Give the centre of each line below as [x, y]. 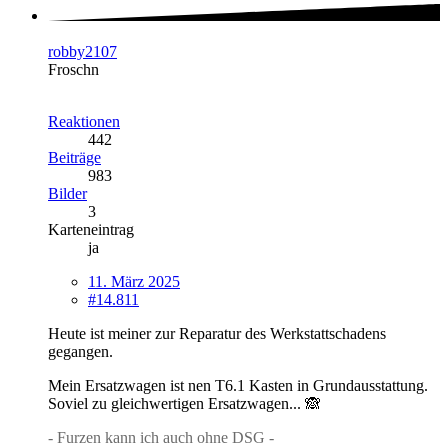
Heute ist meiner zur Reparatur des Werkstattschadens [217, 333]
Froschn [73, 69]
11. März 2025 [134, 281]
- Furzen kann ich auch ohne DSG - [161, 437]
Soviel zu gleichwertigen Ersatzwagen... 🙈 [184, 403]
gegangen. [80, 351]
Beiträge [74, 157]
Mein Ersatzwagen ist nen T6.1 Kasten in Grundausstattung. [238, 385]
